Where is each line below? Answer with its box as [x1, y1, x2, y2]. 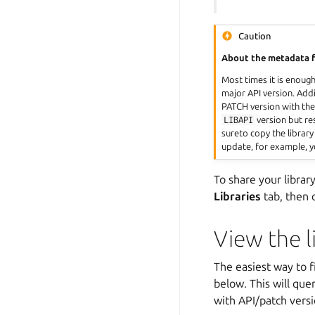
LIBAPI [223, 115, 253, 125]
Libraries [214, 190, 261, 203]
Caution [238, 30, 272, 41]
